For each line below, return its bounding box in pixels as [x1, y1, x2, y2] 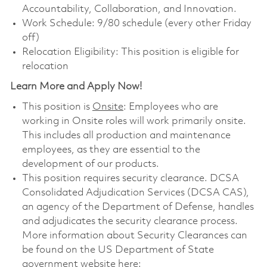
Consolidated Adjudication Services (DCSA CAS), [21, 187, 249, 198]
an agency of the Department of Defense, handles [21, 201, 254, 212]
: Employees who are [123, 101, 218, 112]
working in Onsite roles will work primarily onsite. [21, 116, 246, 126]
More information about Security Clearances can [21, 230, 247, 241]
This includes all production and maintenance [21, 130, 231, 141]
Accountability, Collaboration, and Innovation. [21, 4, 237, 14]
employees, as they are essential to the [21, 144, 200, 155]
